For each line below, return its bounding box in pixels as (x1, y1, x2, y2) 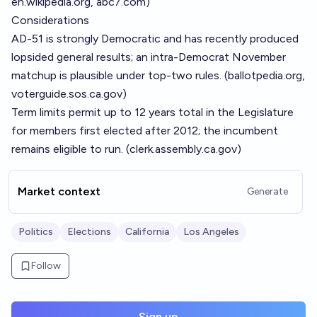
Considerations (11, 13, 89, 27)
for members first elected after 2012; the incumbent (11, 124, 278, 137)
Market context (18, 185, 100, 198)
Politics (18, 226, 53, 238)
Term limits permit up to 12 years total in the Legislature (11, 105, 294, 119)
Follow (31, 260, 61, 272)
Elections (67, 226, 111, 238)
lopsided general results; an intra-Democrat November (11, 50, 286, 64)
